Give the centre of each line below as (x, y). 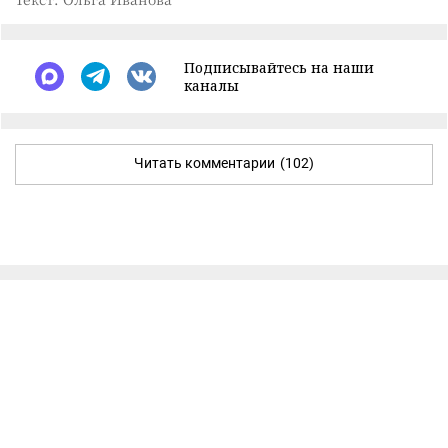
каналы (211, 85)
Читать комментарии (204, 162)
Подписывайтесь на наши (279, 67)
